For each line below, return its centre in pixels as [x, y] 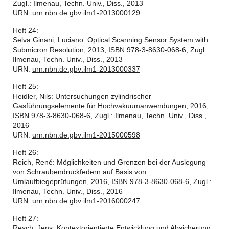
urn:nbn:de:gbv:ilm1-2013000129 [86, 13]
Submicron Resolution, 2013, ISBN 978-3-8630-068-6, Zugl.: [111, 50]
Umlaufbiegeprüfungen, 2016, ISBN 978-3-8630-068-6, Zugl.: [112, 181]
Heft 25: [26, 86]
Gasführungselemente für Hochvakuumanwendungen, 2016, [111, 106]
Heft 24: [26, 30]
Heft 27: [26, 218]
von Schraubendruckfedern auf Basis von [79, 172]
